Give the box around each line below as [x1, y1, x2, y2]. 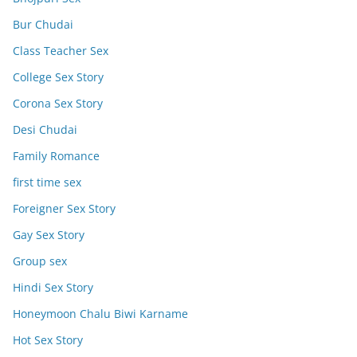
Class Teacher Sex [13, 42, 108, 58]
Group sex [13, 253, 67, 269]
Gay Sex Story [13, 226, 84, 242]
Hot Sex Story [13, 331, 83, 347]
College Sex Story [13, 69, 104, 84]
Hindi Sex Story [13, 279, 93, 295]
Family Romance [13, 147, 100, 163]
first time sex [13, 174, 81, 190]
